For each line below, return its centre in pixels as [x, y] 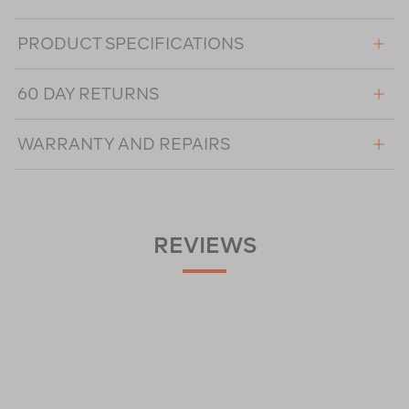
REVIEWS [204, 245]
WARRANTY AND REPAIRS [124, 144]
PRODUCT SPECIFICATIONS [131, 44]
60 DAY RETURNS [88, 94]
